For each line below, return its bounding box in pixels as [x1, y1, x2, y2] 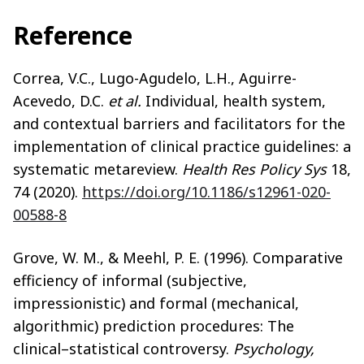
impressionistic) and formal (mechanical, [13, 292, 299, 313]
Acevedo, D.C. [13, 90, 108, 110]
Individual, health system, [141, 90, 326, 110]
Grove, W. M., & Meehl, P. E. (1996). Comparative [13, 247, 343, 267]
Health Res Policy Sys [182, 158, 327, 179]
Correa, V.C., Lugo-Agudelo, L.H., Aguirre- [13, 67, 297, 88]
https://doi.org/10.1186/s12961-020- [82, 181, 331, 201]
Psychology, [233, 338, 314, 358]
